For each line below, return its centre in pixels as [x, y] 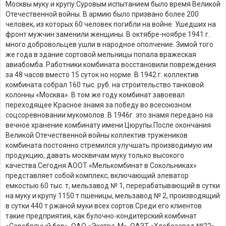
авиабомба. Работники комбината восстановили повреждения [111, 64]
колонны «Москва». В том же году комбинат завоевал [95, 95]
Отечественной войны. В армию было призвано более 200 [102, 14]
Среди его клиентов [168, 206]
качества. [22, 165]
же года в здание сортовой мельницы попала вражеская [101, 54]
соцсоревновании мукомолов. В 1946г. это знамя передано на [109, 115]
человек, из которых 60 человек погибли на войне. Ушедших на [111, 24]
